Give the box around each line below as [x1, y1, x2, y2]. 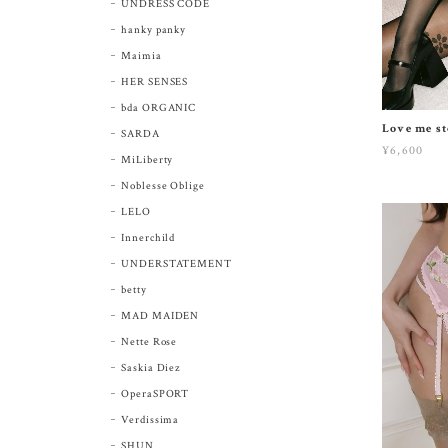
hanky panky [120, 22, 187, 37]
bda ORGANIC [120, 100, 197, 115]
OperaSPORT [120, 386, 190, 401]
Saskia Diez [120, 360, 181, 375]
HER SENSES [120, 74, 189, 89]
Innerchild [120, 230, 176, 245]
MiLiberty [120, 152, 174, 167]
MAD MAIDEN [120, 308, 200, 323]
